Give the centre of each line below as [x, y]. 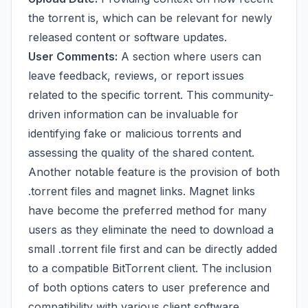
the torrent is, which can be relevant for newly [150, 18]
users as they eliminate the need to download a [151, 230]
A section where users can [189, 56]
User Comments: [73, 56]
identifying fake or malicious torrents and [135, 133]
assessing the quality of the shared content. [141, 153]
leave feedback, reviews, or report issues [136, 76]
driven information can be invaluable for [133, 114]
